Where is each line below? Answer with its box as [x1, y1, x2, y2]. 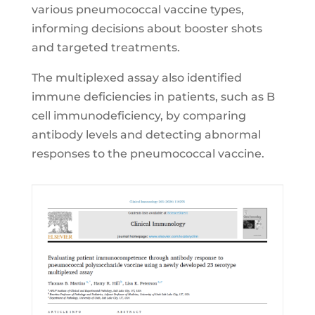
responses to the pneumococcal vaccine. [31, 147, 264, 160]
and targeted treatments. [31, 41, 180, 54]
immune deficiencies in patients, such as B [31, 90, 275, 103]
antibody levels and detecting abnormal [31, 128, 261, 141]
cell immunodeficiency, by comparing [31, 109, 246, 122]
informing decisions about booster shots [31, 22, 262, 35]
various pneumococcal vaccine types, [31, 3, 244, 16]
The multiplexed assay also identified [31, 71, 242, 84]
